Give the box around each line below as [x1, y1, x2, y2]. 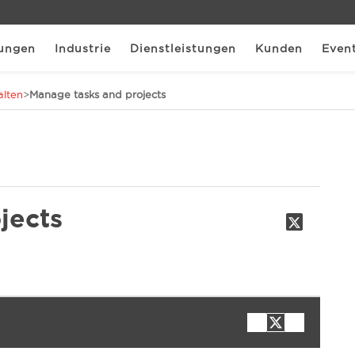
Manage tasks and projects [29, 89, 166, 100]
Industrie [55, 41, 111, 55]
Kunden [255, 41, 303, 55]
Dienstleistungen [130, 41, 236, 55]
